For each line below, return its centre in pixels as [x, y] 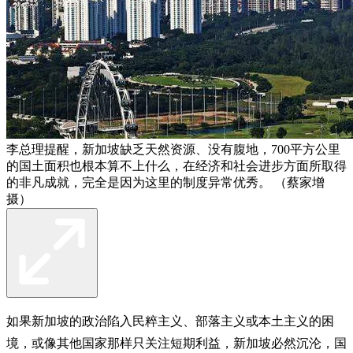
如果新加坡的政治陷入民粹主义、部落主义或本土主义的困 [170, 321]
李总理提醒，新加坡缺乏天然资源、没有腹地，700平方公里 [173, 149]
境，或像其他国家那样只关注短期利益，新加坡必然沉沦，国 [176, 343]
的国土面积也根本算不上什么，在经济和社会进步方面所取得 [176, 165]
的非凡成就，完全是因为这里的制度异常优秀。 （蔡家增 [165, 182]
